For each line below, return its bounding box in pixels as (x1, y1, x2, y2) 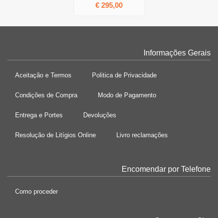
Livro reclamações (116, 131, 168, 139)
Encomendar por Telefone (122, 165, 211, 173)
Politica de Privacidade (92, 72, 157, 79)
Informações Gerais (144, 49, 211, 57)
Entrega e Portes (15, 111, 63, 119)
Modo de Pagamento (98, 91, 156, 99)
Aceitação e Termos (15, 72, 72, 79)
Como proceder (15, 188, 58, 195)
